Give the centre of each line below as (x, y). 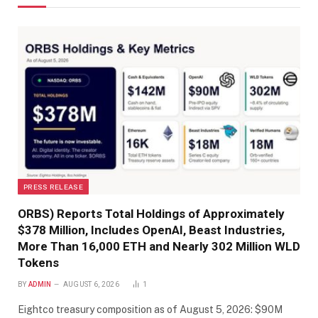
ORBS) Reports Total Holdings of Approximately (151, 213)
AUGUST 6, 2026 (91, 284)
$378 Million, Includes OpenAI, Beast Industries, (151, 230)
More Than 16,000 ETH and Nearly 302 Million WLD (159, 246)
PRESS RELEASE (53, 186)
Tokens (38, 262)
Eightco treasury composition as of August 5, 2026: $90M (150, 309)
